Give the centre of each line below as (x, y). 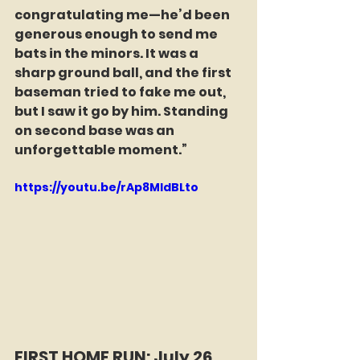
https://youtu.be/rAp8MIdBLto (106, 187)
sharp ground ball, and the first (124, 72)
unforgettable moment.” (101, 149)
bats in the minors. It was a (108, 53)
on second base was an (96, 130)
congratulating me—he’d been (123, 14)
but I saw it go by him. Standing (123, 111)
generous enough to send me (117, 34)
